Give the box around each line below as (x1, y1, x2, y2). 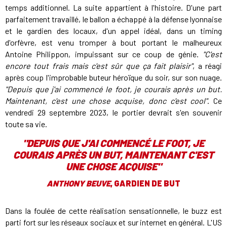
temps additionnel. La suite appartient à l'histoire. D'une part (5, 3, 222, 13)
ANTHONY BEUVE (47, 178, 110, 188)
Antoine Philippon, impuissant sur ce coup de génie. (5, 49, 203, 59)
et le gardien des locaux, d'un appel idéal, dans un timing (5, 26, 222, 36)
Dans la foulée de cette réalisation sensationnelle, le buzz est (5, 206, 222, 216)
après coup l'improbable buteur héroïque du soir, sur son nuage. (5, 72, 222, 83)
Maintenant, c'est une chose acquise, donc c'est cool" (5, 96, 208, 106)
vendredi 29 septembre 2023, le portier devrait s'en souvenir (5, 107, 222, 118)
